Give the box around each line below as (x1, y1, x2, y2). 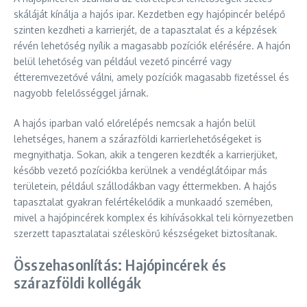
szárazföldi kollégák (14, 273, 141, 292)
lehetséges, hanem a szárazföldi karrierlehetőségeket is (14, 133, 262, 145)
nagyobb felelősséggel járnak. (14, 87, 149, 99)
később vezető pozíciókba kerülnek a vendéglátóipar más (14, 164, 267, 176)
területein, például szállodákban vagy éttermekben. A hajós (14, 180, 277, 192)
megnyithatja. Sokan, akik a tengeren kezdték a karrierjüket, (14, 149, 278, 160)
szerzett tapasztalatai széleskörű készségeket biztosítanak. (14, 228, 278, 239)
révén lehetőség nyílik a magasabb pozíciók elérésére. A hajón (14, 40, 291, 51)
